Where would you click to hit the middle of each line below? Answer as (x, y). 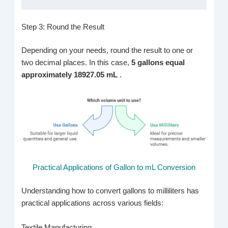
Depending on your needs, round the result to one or (107, 50)
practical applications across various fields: (93, 203)
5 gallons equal (158, 62)
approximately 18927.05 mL (71, 75)
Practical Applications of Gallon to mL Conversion (114, 168)
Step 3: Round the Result (63, 27)
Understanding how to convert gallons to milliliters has (110, 191)
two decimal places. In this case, (77, 62)
